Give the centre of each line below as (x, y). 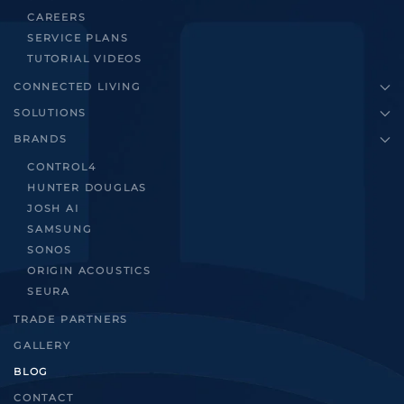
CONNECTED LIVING (78, 87)
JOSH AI (53, 209)
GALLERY (42, 346)
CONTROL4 (62, 167)
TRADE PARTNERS (71, 320)
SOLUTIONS (50, 113)
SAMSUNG (60, 230)
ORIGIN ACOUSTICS (89, 271)
